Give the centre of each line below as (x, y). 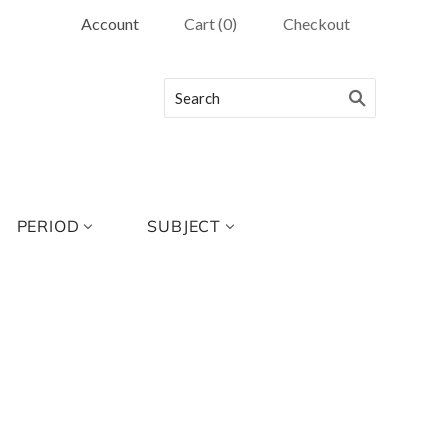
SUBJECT (184, 226)
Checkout (316, 23)
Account (110, 23)
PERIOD (48, 226)
